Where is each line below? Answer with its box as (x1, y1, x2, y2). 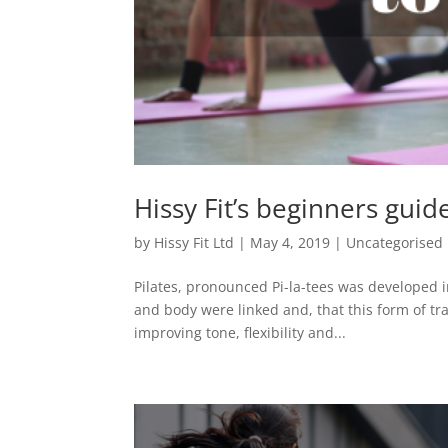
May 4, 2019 (250, 232, 331, 252)
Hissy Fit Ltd (154, 232, 235, 252)
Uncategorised (346, 232, 444, 252)
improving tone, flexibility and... (134, 322, 347, 342)
